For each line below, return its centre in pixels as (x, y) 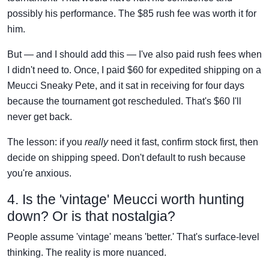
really (96, 142)
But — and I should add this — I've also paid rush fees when (134, 54)
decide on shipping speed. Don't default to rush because (126, 157)
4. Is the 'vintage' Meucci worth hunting (126, 199)
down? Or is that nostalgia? (91, 216)
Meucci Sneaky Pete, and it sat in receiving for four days (126, 85)
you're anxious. (39, 173)
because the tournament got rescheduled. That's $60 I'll (124, 101)
